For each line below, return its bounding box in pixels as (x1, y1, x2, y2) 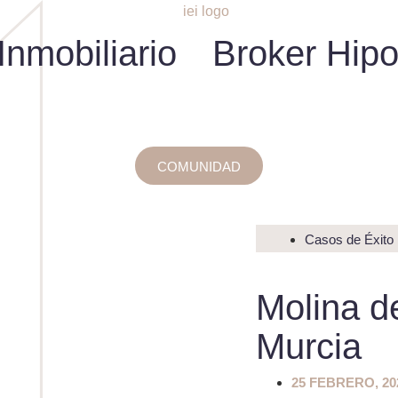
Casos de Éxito (305, 231, 394, 247)
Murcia (256, 326, 362, 366)
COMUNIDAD (157, 158, 241, 174)
